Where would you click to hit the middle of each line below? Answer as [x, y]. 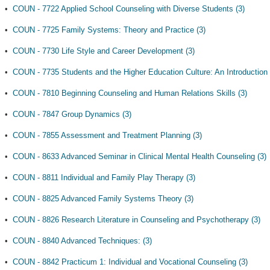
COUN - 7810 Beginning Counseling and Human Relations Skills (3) [130, 93]
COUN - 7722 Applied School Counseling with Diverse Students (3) [129, 9]
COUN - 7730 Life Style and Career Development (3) [104, 51]
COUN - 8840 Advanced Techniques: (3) [82, 241]
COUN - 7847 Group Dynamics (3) [72, 114]
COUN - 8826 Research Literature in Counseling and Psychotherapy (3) [137, 220]
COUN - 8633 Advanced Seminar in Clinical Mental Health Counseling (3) [140, 156]
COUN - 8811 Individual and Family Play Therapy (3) [104, 177]
